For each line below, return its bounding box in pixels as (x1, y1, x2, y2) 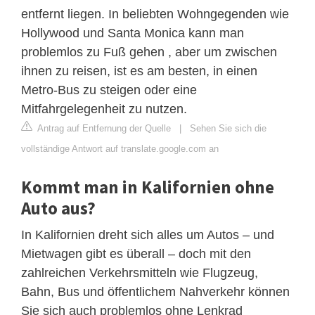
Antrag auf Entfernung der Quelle (35, 122, 171, 134)
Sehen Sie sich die (190, 122, 266, 134)
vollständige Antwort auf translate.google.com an (21, 143, 219, 154)
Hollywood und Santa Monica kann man (21, 25, 244, 40)
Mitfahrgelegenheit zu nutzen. (21, 101, 187, 116)
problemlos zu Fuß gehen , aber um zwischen (21, 44, 277, 59)
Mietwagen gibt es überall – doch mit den (21, 246, 251, 261)
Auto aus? (21, 196, 96, 219)
